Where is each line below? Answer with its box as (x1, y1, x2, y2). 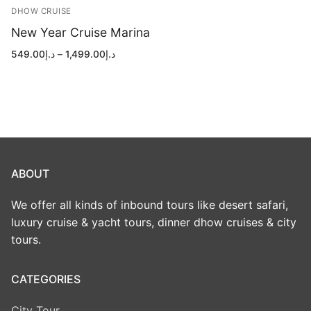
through (115, 74, 149, 86)
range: (115, 56, 143, 68)
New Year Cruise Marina (11, 24, 150, 40)
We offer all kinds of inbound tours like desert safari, (11, 197, 288, 212)
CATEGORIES (11, 271, 81, 286)
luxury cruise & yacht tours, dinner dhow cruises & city (11, 215, 296, 229)
